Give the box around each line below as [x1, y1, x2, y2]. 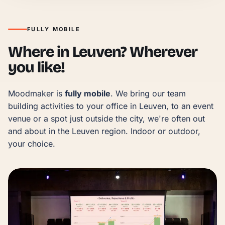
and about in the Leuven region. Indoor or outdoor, [8, 126, 200, 136]
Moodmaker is [8, 88, 65, 98]
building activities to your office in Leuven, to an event [8, 100, 213, 111]
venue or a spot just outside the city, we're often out [8, 113, 205, 124]
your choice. [8, 138, 55, 149]
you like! [8, 58, 65, 76]
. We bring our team [110, 88, 186, 98]
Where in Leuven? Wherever [8, 42, 197, 61]
